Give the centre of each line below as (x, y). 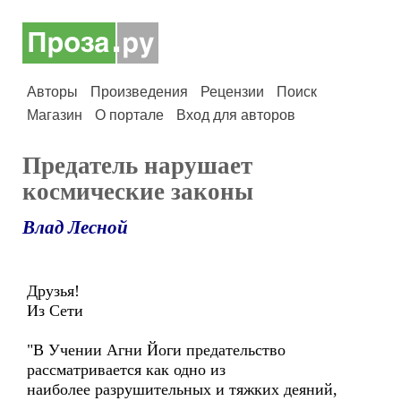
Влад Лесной (75, 227)
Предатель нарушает (137, 166)
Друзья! (53, 291)
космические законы (138, 192)
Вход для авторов (236, 115)
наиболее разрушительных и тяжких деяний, (182, 389)
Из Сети (55, 311)
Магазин (55, 115)
